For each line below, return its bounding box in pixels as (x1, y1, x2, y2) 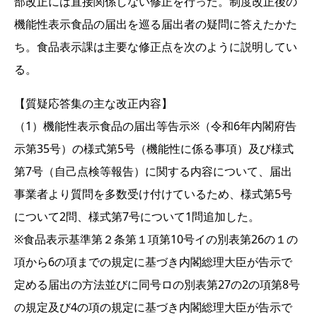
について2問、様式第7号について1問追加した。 (14, 208, 260, 224)
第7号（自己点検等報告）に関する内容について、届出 (14, 163, 292, 179)
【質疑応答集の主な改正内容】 (14, 95, 173, 111)
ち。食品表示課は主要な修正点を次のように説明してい (14, 38, 297, 54)
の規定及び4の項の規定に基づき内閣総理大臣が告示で (14, 299, 292, 315)
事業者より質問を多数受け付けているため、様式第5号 (14, 185, 292, 202)
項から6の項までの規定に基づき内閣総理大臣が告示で (14, 253, 292, 270)
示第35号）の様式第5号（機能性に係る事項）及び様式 (14, 140, 294, 156)
